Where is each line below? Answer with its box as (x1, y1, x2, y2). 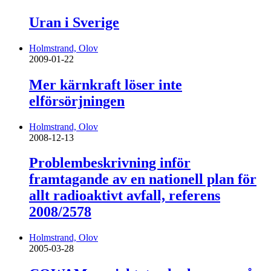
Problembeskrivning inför (29, 155, 191, 171)
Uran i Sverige (29, 14, 119, 30)
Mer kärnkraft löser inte (29, 76, 182, 93)
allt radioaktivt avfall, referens (29, 188, 220, 204)
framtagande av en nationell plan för (29, 171, 256, 188)
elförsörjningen (29, 93, 125, 109)
